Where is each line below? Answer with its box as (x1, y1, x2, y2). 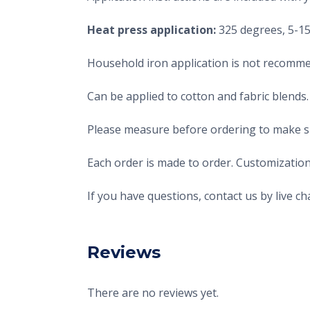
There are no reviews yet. (87, 284, 219, 300)
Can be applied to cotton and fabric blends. (87, 88, 309, 104)
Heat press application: (87, 21, 216, 37)
